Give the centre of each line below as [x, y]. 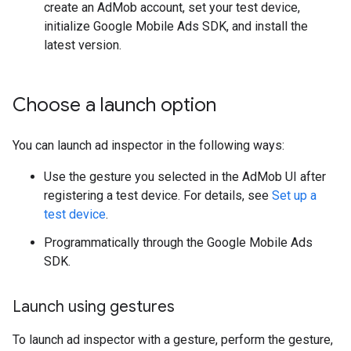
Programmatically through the [125, 242]
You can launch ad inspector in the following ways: [148, 145]
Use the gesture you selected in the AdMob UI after [185, 177]
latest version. [83, 45]
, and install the [267, 26]
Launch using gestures [94, 307]
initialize [69, 26]
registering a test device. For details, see [158, 195]
